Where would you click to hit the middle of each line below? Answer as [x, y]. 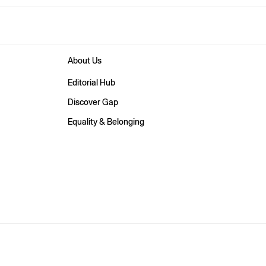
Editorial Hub [91, 83]
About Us [85, 61]
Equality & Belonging [106, 122]
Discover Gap [93, 102]
